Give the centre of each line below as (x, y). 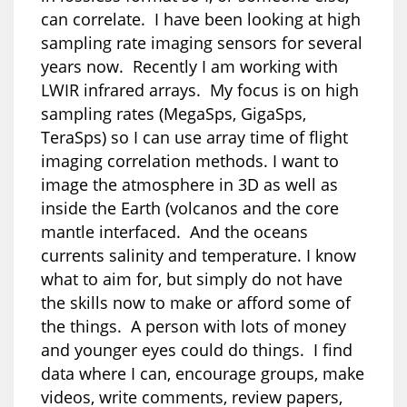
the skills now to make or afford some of (196, 302)
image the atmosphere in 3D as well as (189, 184)
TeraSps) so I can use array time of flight (194, 137)
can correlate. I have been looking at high (201, 19)
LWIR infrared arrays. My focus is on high (200, 89)
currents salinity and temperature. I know (199, 255)
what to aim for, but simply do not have (192, 278)
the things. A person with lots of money (194, 326)
